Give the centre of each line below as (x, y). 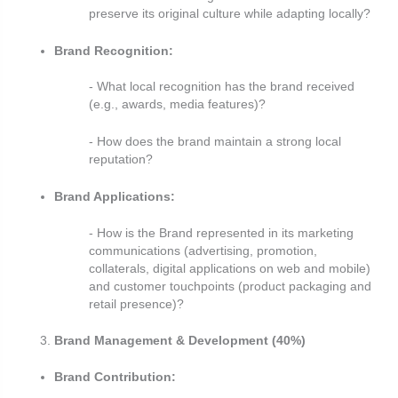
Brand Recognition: (114, 51)
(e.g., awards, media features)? (177, 105)
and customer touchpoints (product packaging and (230, 286)
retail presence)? (136, 304)
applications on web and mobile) (280, 268)
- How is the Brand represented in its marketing (221, 233)
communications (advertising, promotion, (203, 251)
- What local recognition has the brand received (222, 87)
